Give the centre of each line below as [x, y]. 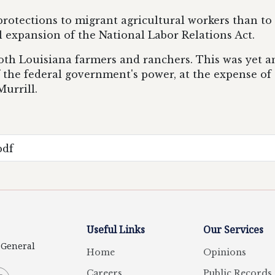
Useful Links [116, 230]
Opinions [225, 252]
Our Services [233, 230]
